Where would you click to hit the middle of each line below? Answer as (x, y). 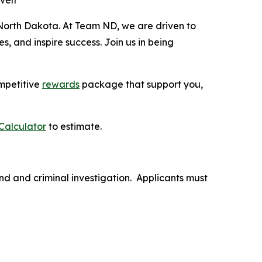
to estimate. (74, 126)
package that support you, (142, 84)
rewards (61, 84)
